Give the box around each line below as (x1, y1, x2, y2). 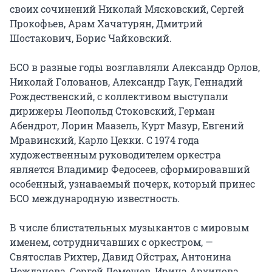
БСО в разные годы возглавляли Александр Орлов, (10, 61, 260, 74)
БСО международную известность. (10, 192, 180, 205)
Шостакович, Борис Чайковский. (10, 32, 172, 45)
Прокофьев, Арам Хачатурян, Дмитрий (10, 17, 203, 30)
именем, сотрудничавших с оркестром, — (10, 236, 213, 249)
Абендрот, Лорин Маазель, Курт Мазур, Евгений (10, 119, 244, 132)
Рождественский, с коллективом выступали (10, 90, 228, 103)
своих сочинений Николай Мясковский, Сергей (10, 2, 244, 16)
